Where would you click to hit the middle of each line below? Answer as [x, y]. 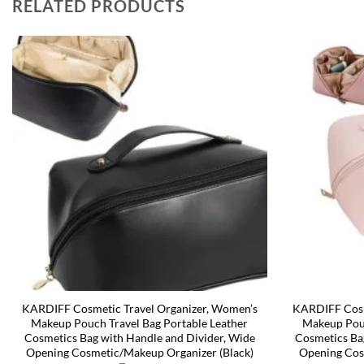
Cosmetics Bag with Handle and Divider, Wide [139, 338]
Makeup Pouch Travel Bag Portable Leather [140, 323]
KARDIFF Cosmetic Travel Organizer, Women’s [139, 309]
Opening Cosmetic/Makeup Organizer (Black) [139, 353]
